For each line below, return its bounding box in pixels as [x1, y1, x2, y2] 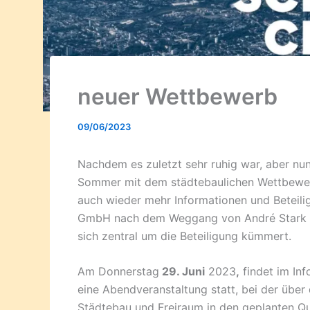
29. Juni [159, 264, 205, 279]
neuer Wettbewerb [77, 82, 277, 110]
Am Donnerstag [77, 264, 159, 279]
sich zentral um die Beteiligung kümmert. [77, 228, 291, 243]
